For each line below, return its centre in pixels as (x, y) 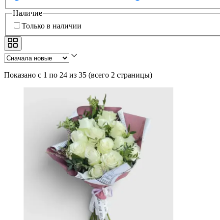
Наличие (27, 13)
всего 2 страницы (120, 75)
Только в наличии (52, 26)
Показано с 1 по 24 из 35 (45, 75)
